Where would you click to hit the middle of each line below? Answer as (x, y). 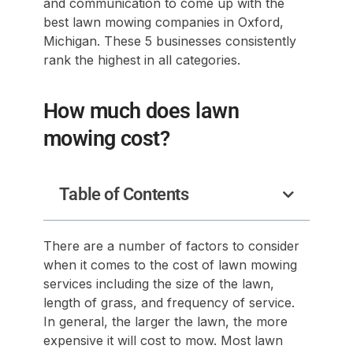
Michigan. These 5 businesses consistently (169, 41)
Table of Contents (124, 194)
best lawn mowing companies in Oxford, (163, 22)
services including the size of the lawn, (158, 284)
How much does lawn (141, 111)
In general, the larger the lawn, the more (165, 321)
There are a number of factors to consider (171, 246)
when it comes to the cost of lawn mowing (170, 265)
